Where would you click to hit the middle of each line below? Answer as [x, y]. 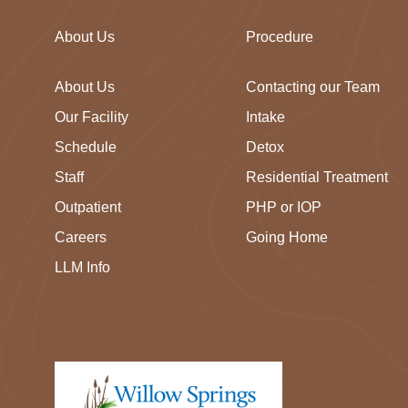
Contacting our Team [313, 87]
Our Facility [92, 117]
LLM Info [82, 267]
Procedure [280, 36]
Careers [81, 237]
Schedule [86, 147]
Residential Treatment [317, 177]
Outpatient [88, 207]
